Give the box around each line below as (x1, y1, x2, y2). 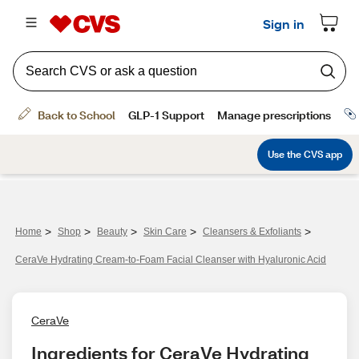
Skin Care (143, 226, 187, 237)
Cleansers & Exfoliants (203, 226, 301, 237)
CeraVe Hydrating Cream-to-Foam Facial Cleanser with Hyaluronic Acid (15, 254, 326, 265)
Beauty (97, 226, 127, 237)
